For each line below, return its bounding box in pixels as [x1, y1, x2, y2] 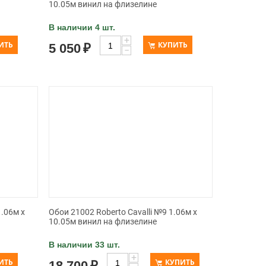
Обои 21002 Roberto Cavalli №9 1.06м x [49, 207, 198, 217]
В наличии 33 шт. [49, 240, 121, 249]
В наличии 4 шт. [49, 23, 116, 32]
